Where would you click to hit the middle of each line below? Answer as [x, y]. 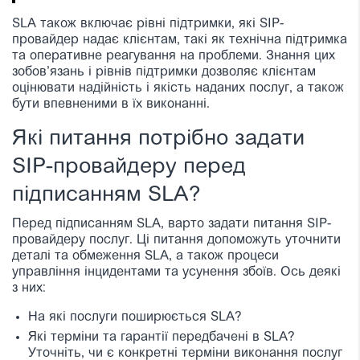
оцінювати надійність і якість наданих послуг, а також [178, 88]
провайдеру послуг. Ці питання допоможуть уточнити [176, 240]
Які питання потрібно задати [158, 139]
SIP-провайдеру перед [129, 167]
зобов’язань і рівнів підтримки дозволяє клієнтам [164, 72]
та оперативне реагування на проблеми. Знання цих [174, 56]
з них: [29, 288]
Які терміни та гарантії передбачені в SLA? [162, 337]
